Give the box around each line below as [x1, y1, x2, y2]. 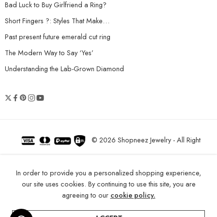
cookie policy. [110, 190, 155, 200]
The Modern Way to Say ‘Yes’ [5, 47, 93, 58]
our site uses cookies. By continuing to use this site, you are [21, 179, 196, 189]
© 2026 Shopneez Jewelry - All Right [89, 135, 201, 145]
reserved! [94, 155, 123, 166]
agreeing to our [62, 190, 110, 200]
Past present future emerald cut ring [5, 31, 110, 42]
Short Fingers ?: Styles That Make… [5, 15, 109, 26]
